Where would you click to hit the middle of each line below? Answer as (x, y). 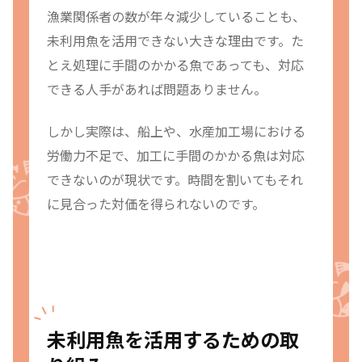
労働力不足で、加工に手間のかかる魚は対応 (176, 156)
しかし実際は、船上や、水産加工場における (176, 131)
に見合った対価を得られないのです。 (156, 204)
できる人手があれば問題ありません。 (157, 88)
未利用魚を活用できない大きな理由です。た (175, 40)
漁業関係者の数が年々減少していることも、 (176, 16)
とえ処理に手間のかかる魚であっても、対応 (175, 64)
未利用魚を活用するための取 (173, 339)
